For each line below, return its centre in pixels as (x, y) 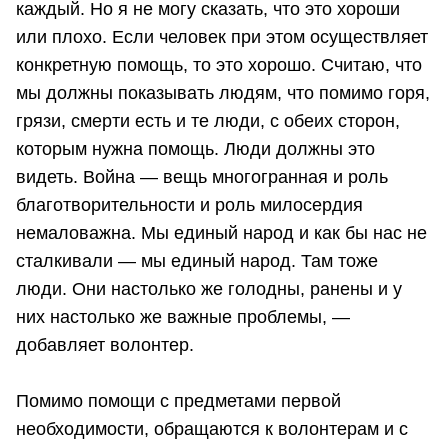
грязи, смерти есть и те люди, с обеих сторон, (208, 121)
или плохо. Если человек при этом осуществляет (222, 37)
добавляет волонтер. (105, 345)
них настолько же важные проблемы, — (183, 317)
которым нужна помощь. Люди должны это (195, 149)
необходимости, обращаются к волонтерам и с (212, 429)
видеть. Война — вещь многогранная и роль (202, 177)
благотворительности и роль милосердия (189, 205)
